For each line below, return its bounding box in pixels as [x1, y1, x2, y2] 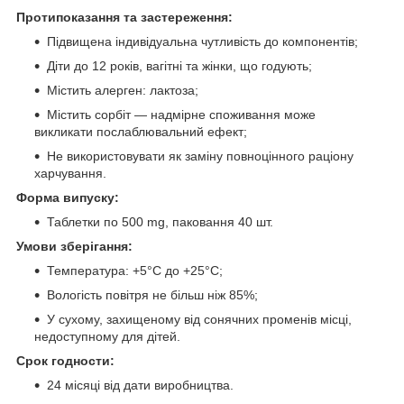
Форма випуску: [16, 190, 119, 206]
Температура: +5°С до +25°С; [47, 263, 223, 279]
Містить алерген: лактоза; [47, 83, 198, 98]
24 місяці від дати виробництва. [47, 378, 234, 393]
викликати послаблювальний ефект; [34, 124, 247, 140]
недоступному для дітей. [34, 329, 180, 344]
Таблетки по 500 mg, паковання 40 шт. [47, 215, 273, 230]
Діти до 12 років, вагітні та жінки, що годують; [47, 59, 312, 74]
